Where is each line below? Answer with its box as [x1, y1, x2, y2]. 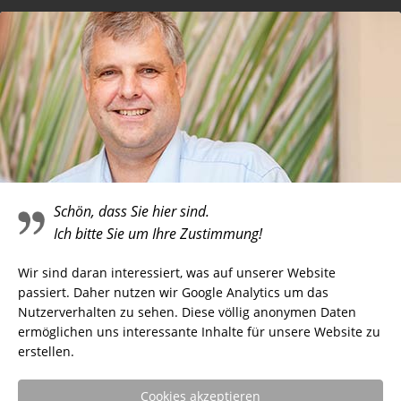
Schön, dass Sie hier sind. [54, 201, 209, 221]
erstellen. [18, 343, 74, 360]
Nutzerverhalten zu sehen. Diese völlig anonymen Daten [18, 303, 356, 320]
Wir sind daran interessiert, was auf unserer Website [18, 264, 336, 281]
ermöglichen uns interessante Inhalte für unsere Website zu [18, 323, 380, 340]
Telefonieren [74, 22, 149, 40]
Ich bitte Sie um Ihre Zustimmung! [54, 224, 262, 243]
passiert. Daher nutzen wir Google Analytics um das [18, 284, 328, 301]
